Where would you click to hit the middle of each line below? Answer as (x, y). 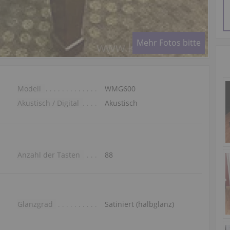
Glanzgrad (35, 204)
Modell (29, 88)
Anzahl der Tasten (49, 155)
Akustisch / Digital (48, 103)
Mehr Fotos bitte (168, 42)
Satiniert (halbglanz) (139, 204)
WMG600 (120, 88)
